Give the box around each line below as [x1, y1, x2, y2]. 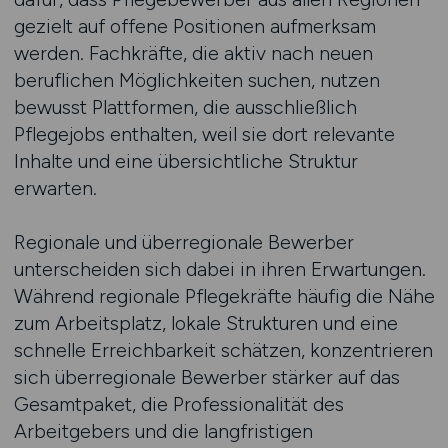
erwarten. [13, 176, 97, 200]
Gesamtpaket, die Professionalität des [13, 392, 344, 416]
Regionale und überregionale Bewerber [13, 230, 354, 254]
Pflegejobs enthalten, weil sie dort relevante [13, 122, 395, 146]
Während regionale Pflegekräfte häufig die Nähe [13, 284, 435, 308]
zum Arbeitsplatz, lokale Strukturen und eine [13, 311, 398, 335]
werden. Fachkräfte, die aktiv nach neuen [13, 41, 373, 65]
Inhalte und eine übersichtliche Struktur [13, 149, 358, 173]
